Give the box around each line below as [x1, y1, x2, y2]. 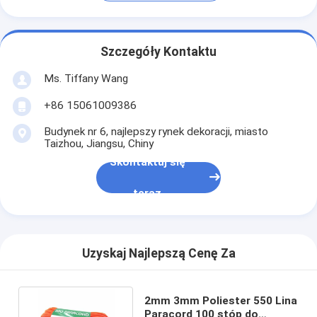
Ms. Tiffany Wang [43, 71, 128, 85]
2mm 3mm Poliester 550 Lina [144, 294, 297, 307]
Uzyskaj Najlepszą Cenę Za [81, 246, 236, 261]
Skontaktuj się [109, 156, 185, 169]
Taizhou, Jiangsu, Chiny [43, 137, 154, 150]
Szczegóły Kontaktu [100, 45, 217, 59]
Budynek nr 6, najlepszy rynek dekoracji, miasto [43, 125, 268, 138]
